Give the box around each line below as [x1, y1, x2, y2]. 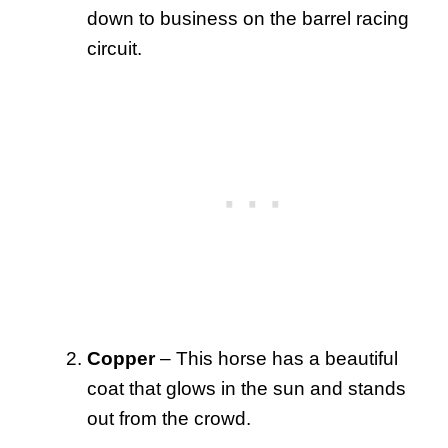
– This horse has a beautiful [155, 347, 398, 369]
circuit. [87, 37, 142, 59]
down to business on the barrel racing [87, 7, 409, 29]
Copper [87, 347, 155, 369]
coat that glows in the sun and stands [87, 377, 406, 399]
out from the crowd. [87, 407, 251, 429]
